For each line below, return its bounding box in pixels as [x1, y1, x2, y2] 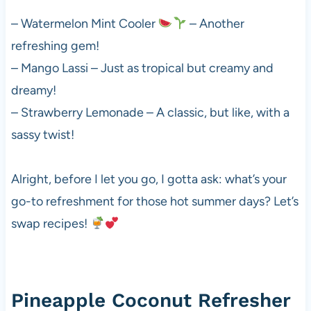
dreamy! [10, 83, 56, 99]
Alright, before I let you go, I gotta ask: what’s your [10, 171, 287, 187]
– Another [186, 16, 244, 32]
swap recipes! [10, 216, 90, 232]
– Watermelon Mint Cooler [10, 16, 158, 32]
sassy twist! [10, 127, 74, 143]
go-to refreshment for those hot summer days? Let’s [10, 194, 299, 210]
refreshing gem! [10, 38, 99, 54]
